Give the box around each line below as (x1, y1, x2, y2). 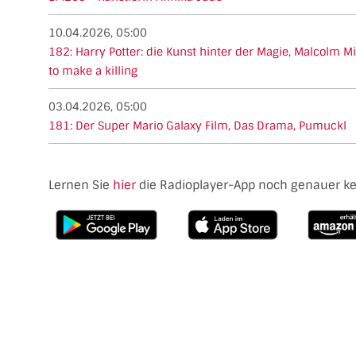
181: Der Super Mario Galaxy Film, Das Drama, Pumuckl (48, 118, 346, 133)
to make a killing (48, 63, 137, 78)
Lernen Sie (48, 176, 113, 193)
